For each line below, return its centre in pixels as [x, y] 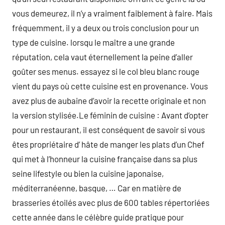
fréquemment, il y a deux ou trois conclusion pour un [105, 28]
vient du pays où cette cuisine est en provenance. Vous [110, 86]
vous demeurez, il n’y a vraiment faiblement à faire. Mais [112, 13]
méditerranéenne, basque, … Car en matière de [97, 188]
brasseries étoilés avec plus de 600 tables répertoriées [111, 202]
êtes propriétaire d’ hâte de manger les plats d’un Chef [108, 144]
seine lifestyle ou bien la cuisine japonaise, [88, 173]
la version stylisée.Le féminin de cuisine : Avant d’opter [110, 115]
